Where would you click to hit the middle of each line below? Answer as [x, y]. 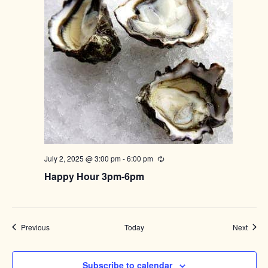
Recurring [180, 159]
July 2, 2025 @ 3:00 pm [82, 158]
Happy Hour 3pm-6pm [94, 176]
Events [60, 226]
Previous [35, 227]
